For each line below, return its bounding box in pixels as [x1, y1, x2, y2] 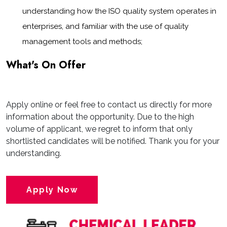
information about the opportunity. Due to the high [6, 112, 194, 122]
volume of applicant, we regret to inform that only [6, 124, 193, 134]
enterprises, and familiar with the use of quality [22, 22, 188, 31]
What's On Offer [6, 58, 86, 72]
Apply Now [26, 185, 78, 195]
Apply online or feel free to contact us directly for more [6, 100, 212, 109]
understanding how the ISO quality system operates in [22, 7, 216, 16]
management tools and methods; [22, 37, 142, 46]
